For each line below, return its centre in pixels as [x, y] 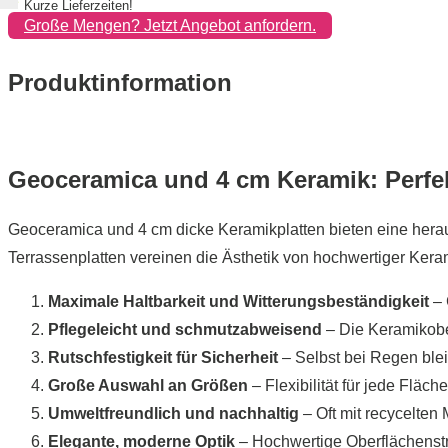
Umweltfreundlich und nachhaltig [173, 413]
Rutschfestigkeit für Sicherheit [163, 357]
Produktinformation [120, 82]
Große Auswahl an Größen [148, 385]
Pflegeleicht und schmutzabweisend [185, 329]
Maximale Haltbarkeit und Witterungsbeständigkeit [238, 301]
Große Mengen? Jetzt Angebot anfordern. [170, 25]
